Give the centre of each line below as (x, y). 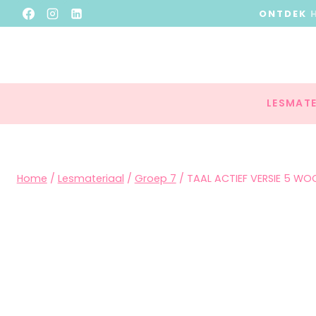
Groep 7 (155, 178)
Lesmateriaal (91, 178)
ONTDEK (285, 13)
